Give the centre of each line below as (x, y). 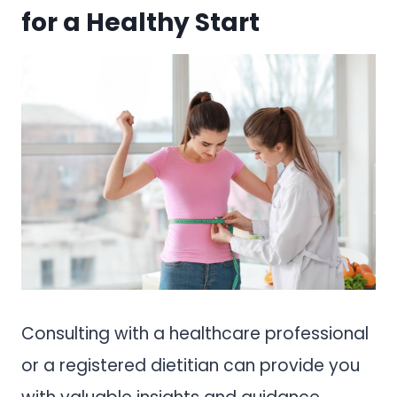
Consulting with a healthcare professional (195, 334)
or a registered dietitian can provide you (191, 366)
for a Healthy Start (143, 22)
